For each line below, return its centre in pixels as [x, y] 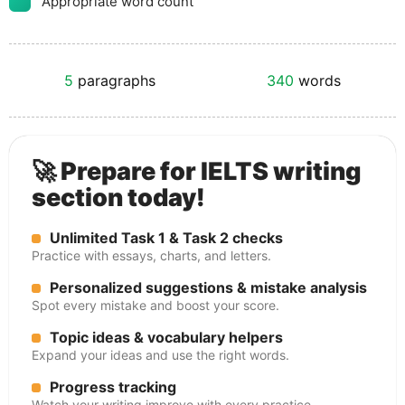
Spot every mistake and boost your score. [155, 305]
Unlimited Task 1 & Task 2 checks [166, 238]
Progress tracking [113, 387]
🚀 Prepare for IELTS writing [197, 171]
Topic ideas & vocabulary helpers [166, 337]
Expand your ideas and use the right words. [160, 355]
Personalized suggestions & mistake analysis [208, 287]
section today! [118, 198]
